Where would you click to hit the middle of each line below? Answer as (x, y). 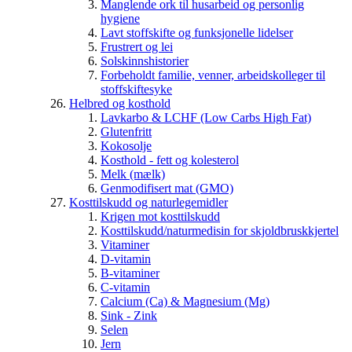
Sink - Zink (129, 316)
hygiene (120, 19)
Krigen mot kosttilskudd (160, 217)
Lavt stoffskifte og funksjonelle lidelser (197, 33)
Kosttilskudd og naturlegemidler (148, 203)
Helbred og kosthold (120, 104)
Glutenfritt (126, 132)
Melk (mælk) (133, 174)
